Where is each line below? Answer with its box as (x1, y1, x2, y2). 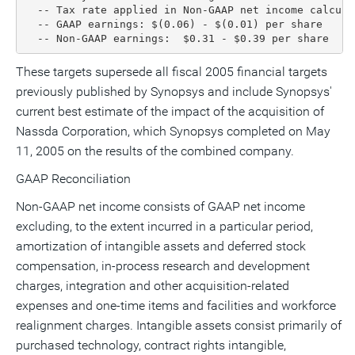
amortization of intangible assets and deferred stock (16, 239, 306, 254)
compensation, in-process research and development (16, 258, 310, 273)
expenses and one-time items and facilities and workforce (16, 298, 336, 313)
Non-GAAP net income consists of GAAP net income (16, 199, 305, 214)
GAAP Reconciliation (16, 171, 131, 186)
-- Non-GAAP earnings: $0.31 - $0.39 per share (24, 32, 329, 44)
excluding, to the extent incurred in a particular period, (16, 219, 313, 234)
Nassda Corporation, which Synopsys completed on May (16, 124, 330, 139)
